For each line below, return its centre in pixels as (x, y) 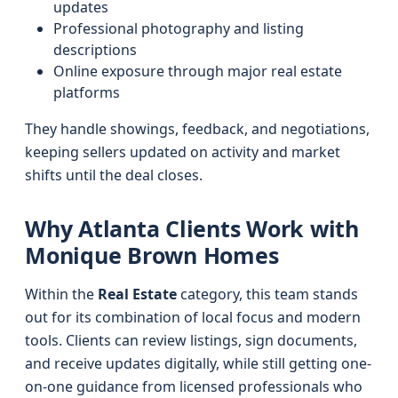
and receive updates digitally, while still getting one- (198, 363)
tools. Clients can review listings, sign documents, (191, 340)
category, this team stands (267, 294)
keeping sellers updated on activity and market (183, 152)
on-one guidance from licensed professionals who (194, 386)
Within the (61, 294)
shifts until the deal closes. (114, 175)
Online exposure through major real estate (198, 71)
